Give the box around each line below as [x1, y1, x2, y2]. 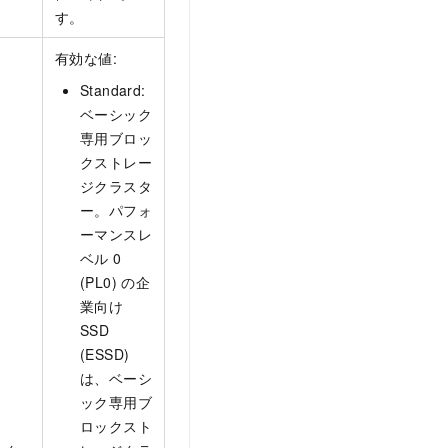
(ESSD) [80, 344, 130, 365]
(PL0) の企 [80, 272, 151, 293]
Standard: [80, 80, 146, 101]
